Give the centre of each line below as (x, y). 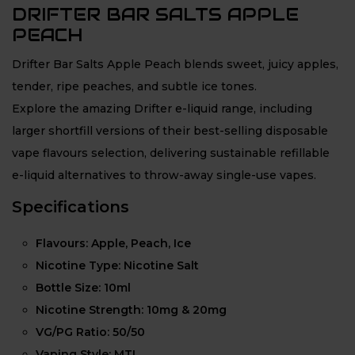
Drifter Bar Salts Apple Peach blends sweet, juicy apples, (175, 64)
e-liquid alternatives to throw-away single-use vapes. (164, 175)
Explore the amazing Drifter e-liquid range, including (162, 109)
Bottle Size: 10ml (83, 288)
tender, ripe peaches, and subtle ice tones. (134, 86)
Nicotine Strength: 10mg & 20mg (131, 310)
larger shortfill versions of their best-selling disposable (170, 131)
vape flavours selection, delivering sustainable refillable (171, 153)
